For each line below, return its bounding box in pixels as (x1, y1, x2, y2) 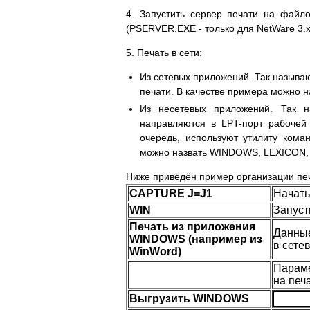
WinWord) (129, 246, 181, 258)
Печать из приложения (129, 221, 255, 233)
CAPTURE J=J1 (129, 188, 212, 200)
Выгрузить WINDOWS (129, 293, 249, 305)
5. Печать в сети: (126, 47, 202, 59)
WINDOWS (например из (129, 233, 262, 246)
